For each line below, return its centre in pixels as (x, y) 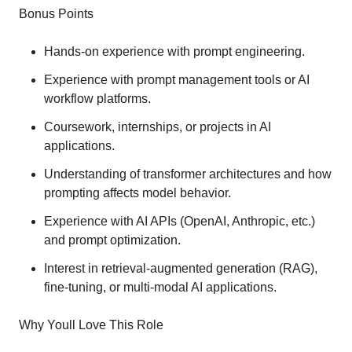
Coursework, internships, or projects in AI (158, 127)
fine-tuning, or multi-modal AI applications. (160, 287)
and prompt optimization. (112, 240)
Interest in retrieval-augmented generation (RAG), (181, 268)
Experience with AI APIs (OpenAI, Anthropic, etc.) (180, 221)
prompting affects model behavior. (137, 193)
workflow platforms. (97, 99)
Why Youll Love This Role (91, 325)
